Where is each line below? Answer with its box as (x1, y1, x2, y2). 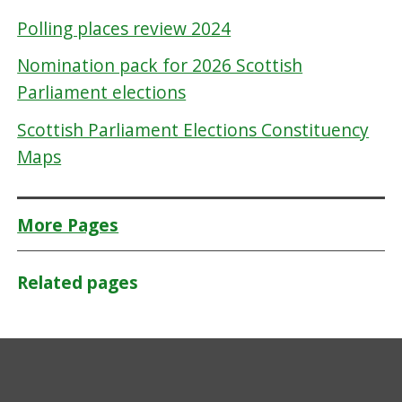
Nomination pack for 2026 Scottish (17, 53, 303, 78)
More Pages (17, 213, 119, 237)
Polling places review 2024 (17, 15, 232, 40)
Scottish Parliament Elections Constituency (17, 117, 370, 142)
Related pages (17, 270, 139, 294)
